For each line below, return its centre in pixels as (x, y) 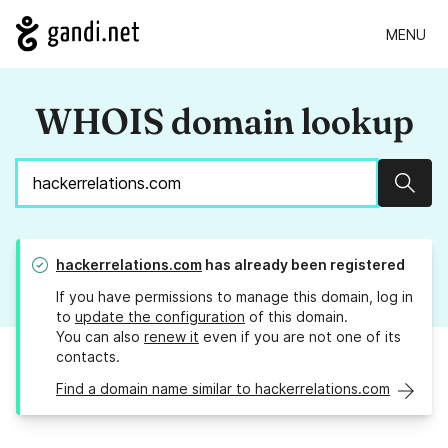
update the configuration (160, 317)
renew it (171, 337)
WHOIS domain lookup (224, 121)
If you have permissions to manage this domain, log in (234, 297)
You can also (100, 337)
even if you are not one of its (300, 337)
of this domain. (296, 317)
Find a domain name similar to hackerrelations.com (223, 389)
